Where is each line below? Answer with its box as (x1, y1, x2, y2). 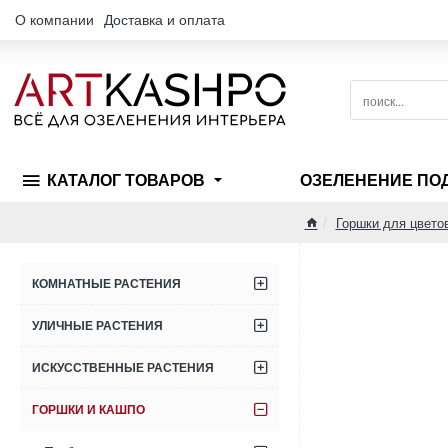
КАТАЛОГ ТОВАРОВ (47, 172, 205, 189)
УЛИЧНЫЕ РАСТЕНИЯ (32, 319, 163, 333)
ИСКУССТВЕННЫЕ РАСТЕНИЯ (32, 361, 214, 375)
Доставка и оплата (104, 9, 225, 29)
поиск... (350, 100, 391, 115)
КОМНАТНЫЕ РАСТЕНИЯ (32, 277, 181, 291)
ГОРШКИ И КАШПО (32, 403, 145, 417)
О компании (15, 9, 94, 29)
